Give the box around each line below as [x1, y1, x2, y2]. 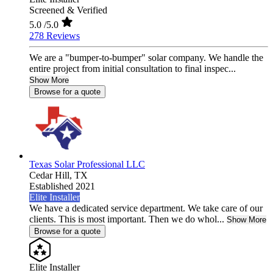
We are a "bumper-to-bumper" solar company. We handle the [29, 52, 263, 63]
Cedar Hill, [29, 170, 74, 181]
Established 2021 [29, 181, 95, 192]
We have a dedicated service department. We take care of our [29, 203, 263, 214]
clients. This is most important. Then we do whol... [29, 214, 224, 225]
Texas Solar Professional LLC [29, 159, 145, 170]
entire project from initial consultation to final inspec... [29, 63, 236, 74]
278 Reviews [29, 30, 80, 41]
